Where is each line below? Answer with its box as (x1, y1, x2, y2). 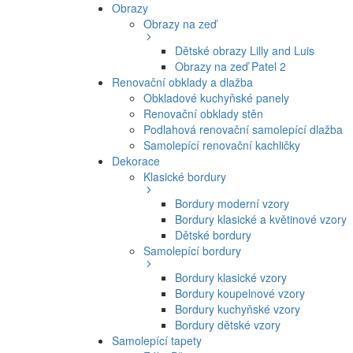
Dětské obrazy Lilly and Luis (175, 43, 314, 59)
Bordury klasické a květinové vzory (175, 211, 347, 228)
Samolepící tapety (112, 333, 202, 349)
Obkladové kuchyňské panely (143, 90, 289, 106)
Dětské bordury (175, 227, 251, 243)
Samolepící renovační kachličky (143, 137, 300, 154)
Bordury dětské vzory (175, 317, 281, 333)
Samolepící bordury (143, 243, 241, 259)
